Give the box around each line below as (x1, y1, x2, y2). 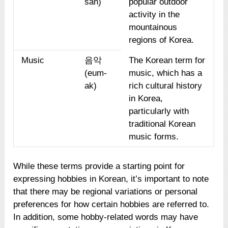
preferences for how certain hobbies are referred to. (13, 199, 210, 209)
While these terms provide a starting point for (13, 161, 185, 171)
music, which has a (129, 68, 203, 78)
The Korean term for (129, 55, 206, 65)
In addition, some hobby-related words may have (13, 212, 198, 222)
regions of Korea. (129, 35, 194, 45)
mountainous (129, 22, 178, 32)
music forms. (129, 131, 179, 141)
